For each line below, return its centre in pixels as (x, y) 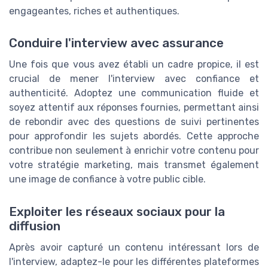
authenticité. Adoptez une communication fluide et (134, 93)
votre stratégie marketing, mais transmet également (134, 165)
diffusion (35, 226)
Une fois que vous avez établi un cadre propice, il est (134, 65)
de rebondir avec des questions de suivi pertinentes (134, 122)
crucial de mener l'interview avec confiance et (134, 79)
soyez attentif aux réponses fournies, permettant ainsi (134, 108)
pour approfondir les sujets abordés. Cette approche (134, 136)
